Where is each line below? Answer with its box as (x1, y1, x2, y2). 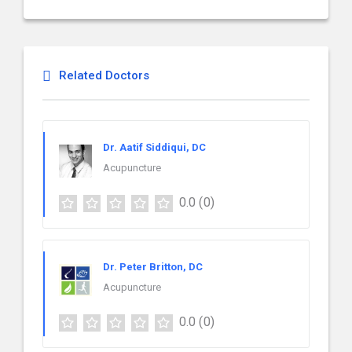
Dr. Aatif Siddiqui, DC (103, 141, 206, 153)
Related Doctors (59, 68, 149, 82)
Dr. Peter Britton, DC (103, 260, 203, 273)
